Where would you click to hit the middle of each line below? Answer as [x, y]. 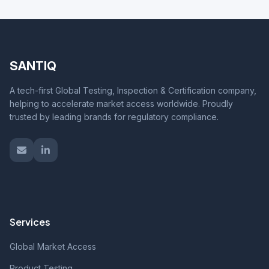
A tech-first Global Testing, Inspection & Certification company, [133, 90]
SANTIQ [33, 66]
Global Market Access [53, 246]
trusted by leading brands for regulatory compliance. [114, 117]
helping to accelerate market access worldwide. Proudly [121, 104]
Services [30, 222]
